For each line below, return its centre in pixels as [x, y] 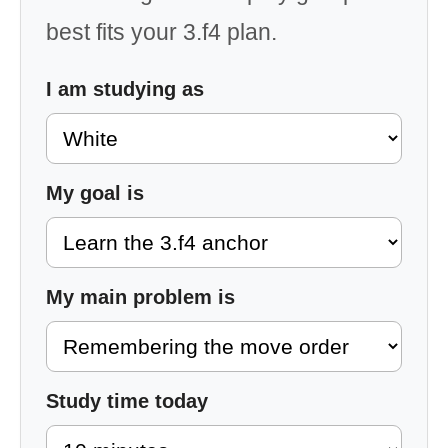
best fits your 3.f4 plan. [161, 32]
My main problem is [140, 297]
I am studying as [125, 89]
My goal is [95, 193]
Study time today [127, 401]
